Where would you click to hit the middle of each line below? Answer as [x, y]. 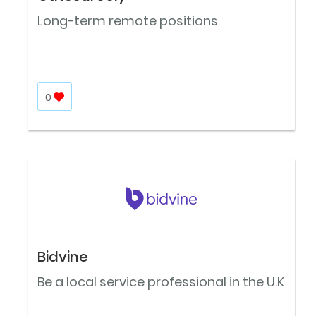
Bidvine [63, 257]
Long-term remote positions [128, 21]
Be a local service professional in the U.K [161, 282]
